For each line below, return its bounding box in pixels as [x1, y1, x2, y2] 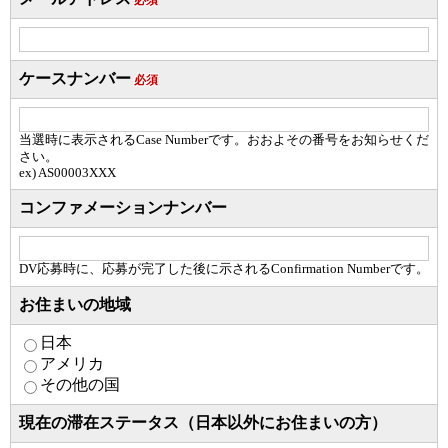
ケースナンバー [19, 70, 131, 87]
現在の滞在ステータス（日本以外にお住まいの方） [19, 414, 387, 431]
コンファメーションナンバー [19, 199, 227, 216]
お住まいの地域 [19, 296, 131, 313]
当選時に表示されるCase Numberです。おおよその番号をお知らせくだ [19, 133, 429, 147]
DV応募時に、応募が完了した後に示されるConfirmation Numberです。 [19, 262, 429, 276]
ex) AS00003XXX [19, 166, 116, 180]
